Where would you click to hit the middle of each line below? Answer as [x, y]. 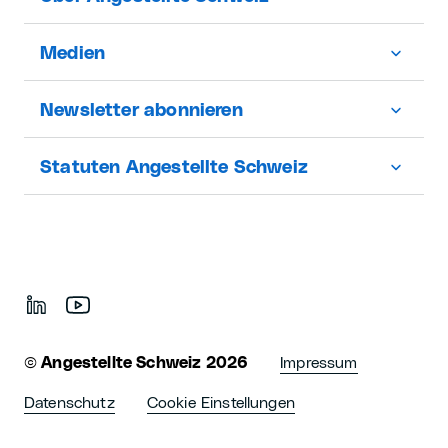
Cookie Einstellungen [220, 403]
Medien [73, 53]
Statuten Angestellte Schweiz [174, 167]
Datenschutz [69, 403]
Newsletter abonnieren [141, 110]
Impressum [319, 363]
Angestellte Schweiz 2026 [143, 363]
